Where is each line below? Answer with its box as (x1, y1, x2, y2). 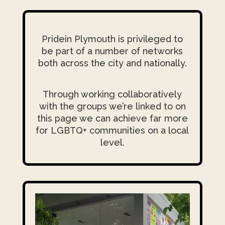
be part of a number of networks (42, 46, 183, 57)
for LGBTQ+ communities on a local (36, 125, 189, 136)
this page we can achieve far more (37, 113, 188, 124)
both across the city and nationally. (38, 58, 187, 69)
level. (100, 137, 125, 148)
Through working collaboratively (43, 89, 182, 100)
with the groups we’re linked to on (39, 101, 186, 112)
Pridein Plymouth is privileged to (42, 34, 183, 45)
